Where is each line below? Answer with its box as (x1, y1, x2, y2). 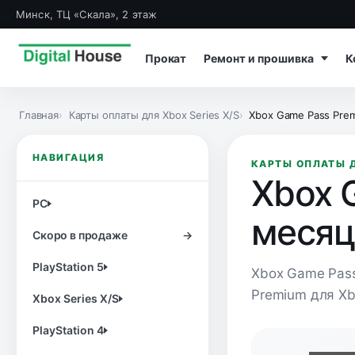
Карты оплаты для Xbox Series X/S (68, 109, 239, 121)
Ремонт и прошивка (204, 51, 317, 65)
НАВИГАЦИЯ (32, 151, 104, 163)
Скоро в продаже (32, 228, 128, 242)
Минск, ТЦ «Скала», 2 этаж (16, 8, 158, 21)
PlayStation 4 (32, 323, 104, 337)
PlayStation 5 (32, 260, 104, 273)
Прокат (145, 51, 187, 65)
